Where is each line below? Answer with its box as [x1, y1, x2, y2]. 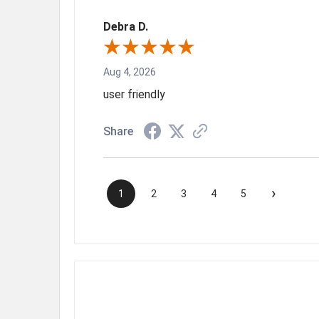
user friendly [103, 87, 165, 101]
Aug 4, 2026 [103, 66, 156, 78]
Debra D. [103, 19, 148, 33]
